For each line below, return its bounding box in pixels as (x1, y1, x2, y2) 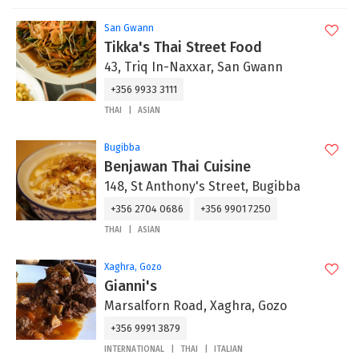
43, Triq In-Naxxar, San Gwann (104, 59, 283, 75)
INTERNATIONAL (104, 345, 164, 354)
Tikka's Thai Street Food (104, 38, 262, 56)
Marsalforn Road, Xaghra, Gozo (104, 298, 287, 313)
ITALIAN (214, 345, 243, 354)
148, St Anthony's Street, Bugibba (104, 179, 301, 194)
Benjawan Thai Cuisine (104, 158, 251, 175)
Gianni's (104, 277, 157, 295)
